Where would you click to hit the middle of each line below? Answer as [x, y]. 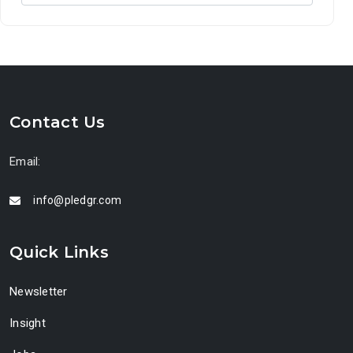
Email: [25, 161]
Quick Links [59, 252]
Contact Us [58, 123]
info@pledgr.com [77, 201]
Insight [28, 323]
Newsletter [39, 291]
